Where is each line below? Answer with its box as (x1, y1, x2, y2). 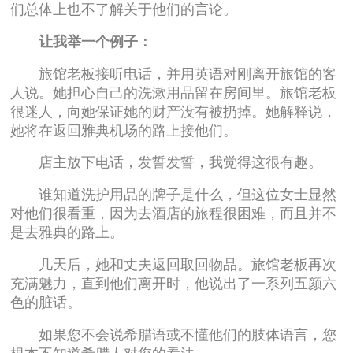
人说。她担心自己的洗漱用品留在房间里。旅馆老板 (10, 84, 337, 101)
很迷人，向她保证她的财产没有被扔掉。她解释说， (10, 103, 337, 120)
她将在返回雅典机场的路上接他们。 (10, 122, 238, 139)
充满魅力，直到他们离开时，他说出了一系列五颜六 (10, 275, 337, 292)
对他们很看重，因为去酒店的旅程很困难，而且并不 (10, 206, 337, 222)
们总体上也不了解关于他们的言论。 (10, 2, 238, 18)
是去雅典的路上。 (10, 225, 124, 241)
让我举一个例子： (10, 33, 153, 50)
